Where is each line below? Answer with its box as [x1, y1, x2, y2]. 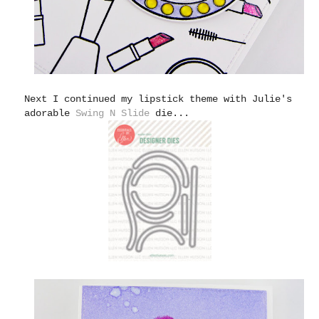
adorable [24, 107, 76, 119]
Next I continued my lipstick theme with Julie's [24, 93, 293, 105]
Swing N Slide [75, 107, 150, 119]
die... [150, 107, 190, 119]
